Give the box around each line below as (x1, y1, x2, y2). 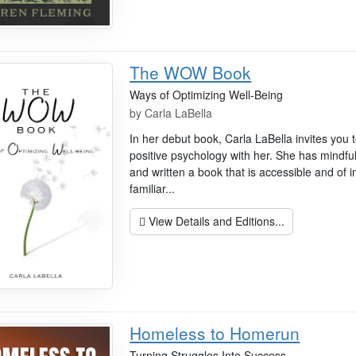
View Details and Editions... (145, 213, 284, 230)
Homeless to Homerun (130, 320, 300, 345)
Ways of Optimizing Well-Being (130, 87, 284, 103)
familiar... (130, 180, 176, 197)
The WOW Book (130, 60, 252, 85)
